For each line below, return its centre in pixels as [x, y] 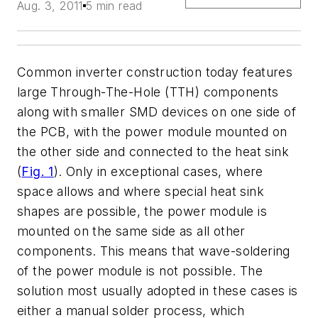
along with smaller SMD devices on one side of [157, 112]
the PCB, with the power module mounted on [152, 132]
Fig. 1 [38, 171]
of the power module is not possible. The [140, 271]
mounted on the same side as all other [131, 231]
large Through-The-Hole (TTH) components [148, 92]
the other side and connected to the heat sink [153, 152]
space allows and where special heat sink [141, 191]
